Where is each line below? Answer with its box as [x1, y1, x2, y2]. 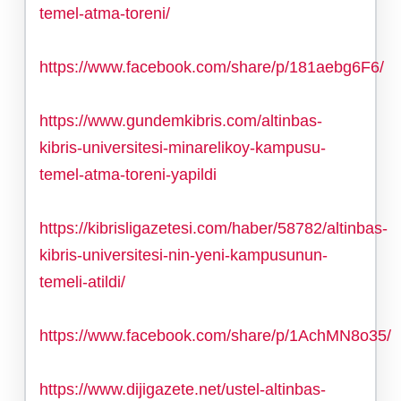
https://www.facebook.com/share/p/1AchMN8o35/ [39, 326, 391, 345]
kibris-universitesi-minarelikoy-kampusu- [39, 138, 326, 157]
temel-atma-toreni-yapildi [39, 165, 217, 183]
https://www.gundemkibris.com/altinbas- [39, 111, 322, 130]
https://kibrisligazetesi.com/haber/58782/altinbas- [39, 218, 388, 237]
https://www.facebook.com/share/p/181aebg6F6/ [39, 57, 384, 76]
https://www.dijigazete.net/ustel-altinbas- [39, 380, 326, 398]
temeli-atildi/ [39, 272, 125, 291]
